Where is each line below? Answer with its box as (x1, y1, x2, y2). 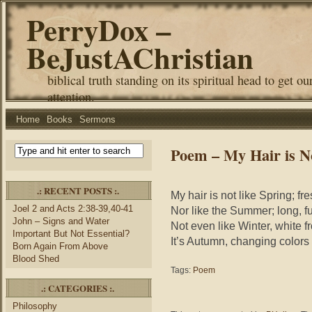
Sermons (79, 114, 116, 125)
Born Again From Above (13, 241, 108, 251)
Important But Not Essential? (13, 228, 130, 239)
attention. (47, 88, 95, 105)
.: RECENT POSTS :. (36, 184, 119, 197)
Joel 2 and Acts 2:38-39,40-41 (13, 203, 133, 214)
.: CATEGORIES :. (41, 281, 114, 295)
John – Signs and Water (13, 216, 109, 226)
